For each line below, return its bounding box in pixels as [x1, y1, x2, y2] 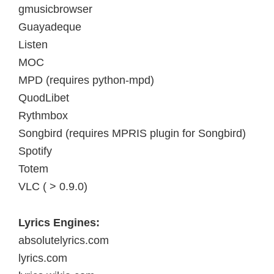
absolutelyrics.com [18, 234, 109, 247]
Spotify [18, 145, 52, 158]
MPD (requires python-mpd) [18, 74, 154, 87]
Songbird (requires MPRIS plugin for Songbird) [18, 127, 246, 140]
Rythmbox [18, 109, 68, 122]
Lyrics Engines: [18, 217, 100, 229]
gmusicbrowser [18, 3, 92, 16]
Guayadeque [18, 21, 81, 34]
